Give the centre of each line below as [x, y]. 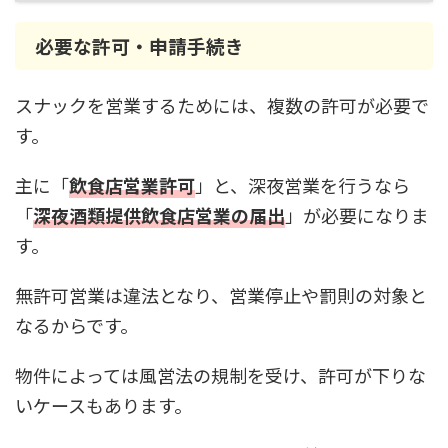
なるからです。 [76, 325]
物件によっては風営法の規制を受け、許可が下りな [220, 375]
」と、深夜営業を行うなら [302, 185]
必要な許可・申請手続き [139, 45]
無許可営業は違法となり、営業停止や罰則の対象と [221, 295]
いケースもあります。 [103, 405]
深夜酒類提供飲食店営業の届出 [159, 215]
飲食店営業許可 [132, 185]
